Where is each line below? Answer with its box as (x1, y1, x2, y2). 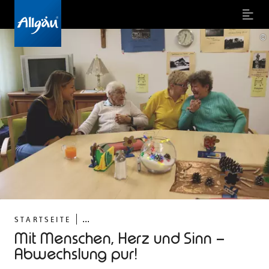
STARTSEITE (14, 214, 71, 224)
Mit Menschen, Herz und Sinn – (14, 229, 225, 248)
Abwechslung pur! (14, 245, 138, 264)
